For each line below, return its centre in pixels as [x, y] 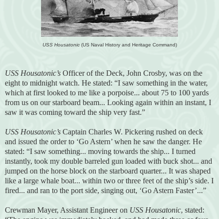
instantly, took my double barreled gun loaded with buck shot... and [109, 161]
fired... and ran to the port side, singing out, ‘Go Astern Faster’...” [106, 190]
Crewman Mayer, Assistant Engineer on [67, 210]
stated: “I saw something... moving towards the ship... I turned [100, 151]
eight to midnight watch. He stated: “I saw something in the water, [106, 83]
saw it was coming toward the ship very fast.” [75, 112]
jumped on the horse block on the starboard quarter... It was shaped [108, 171]
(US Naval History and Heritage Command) [128, 44]
